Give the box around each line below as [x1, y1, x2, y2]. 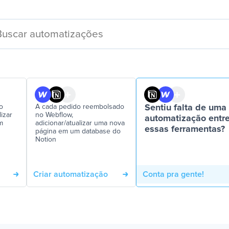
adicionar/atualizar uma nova [35, 120, 125, 127]
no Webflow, [35, 111, 73, 119]
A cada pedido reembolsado [35, 103, 124, 110]
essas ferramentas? [145, 125, 225, 134]
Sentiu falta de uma [145, 103, 226, 112]
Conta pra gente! [143, 170, 204, 178]
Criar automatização [33, 170, 108, 178]
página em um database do [35, 128, 121, 135]
